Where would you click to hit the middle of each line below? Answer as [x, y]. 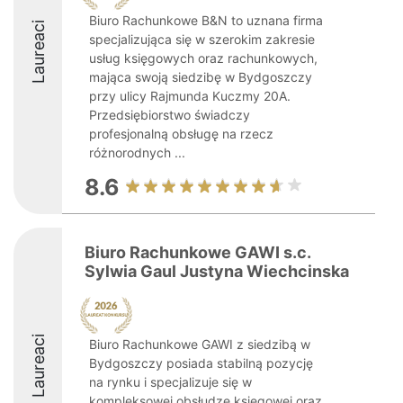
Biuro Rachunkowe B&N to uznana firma [206, 20]
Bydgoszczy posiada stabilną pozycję [201, 363]
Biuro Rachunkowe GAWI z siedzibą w [200, 344]
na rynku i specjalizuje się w [170, 382]
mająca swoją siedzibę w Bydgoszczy [201, 77]
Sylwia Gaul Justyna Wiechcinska [217, 271]
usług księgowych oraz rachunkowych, [203, 58]
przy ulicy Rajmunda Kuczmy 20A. [190, 96]
